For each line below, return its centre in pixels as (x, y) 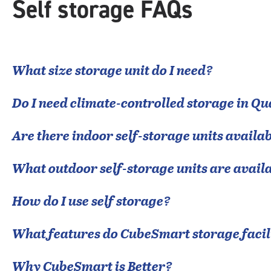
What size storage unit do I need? (113, 70)
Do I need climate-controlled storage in (132, 102)
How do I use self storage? (91, 200)
